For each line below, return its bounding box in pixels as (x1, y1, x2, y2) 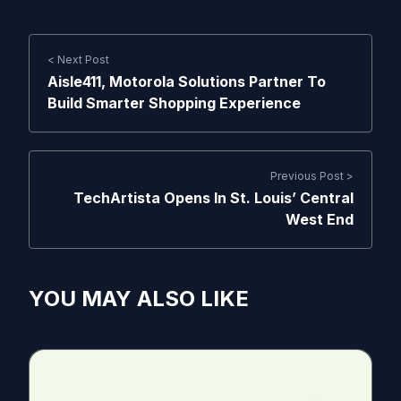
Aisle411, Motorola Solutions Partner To (47, 73, 326, 90)
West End (286, 210, 354, 228)
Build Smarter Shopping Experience (47, 94, 301, 112)
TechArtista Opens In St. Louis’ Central (73, 189, 354, 207)
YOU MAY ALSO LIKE (29, 286, 249, 311)
